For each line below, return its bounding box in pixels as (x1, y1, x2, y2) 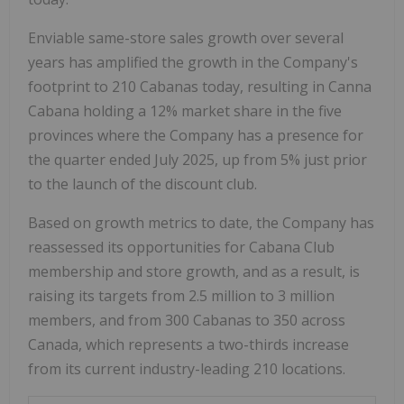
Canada (28, 334, 78, 354)
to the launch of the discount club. (28, 173, 257, 194)
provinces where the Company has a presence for (28, 124, 363, 145)
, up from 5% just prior (215, 149, 367, 170)
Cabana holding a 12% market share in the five (28, 100, 342, 121)
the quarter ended (28, 149, 154, 170)
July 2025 (154, 149, 215, 170)
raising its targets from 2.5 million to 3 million (28, 285, 335, 306)
